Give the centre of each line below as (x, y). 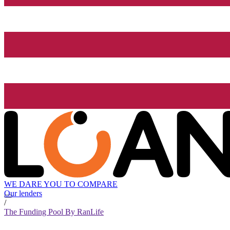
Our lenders (23, 194)
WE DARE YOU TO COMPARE (61, 184)
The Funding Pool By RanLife (54, 212)
